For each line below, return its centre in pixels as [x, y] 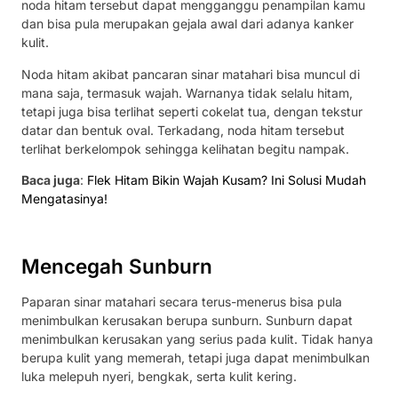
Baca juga [51, 179]
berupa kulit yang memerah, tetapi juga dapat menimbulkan [195, 358]
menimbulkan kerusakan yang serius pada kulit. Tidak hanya [197, 339]
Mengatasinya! [64, 198]
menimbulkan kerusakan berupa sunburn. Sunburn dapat [187, 321]
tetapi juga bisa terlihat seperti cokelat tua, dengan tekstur [192, 111]
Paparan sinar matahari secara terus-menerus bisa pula [182, 302]
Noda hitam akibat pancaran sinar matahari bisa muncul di [191, 74]
